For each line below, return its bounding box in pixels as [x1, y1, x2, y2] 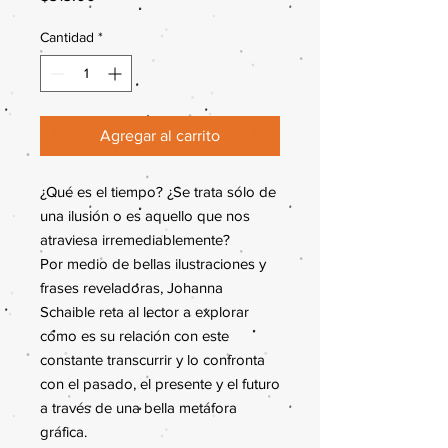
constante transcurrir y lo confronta [40, 351, 265, 368]
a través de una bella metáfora [40, 399, 237, 416]
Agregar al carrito [100, 127, 220, 144]
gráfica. [40, 423, 87, 440]
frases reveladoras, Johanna [40, 279, 223, 296]
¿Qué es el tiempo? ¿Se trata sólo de [40, 183, 276, 200]
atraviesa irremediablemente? [40, 231, 230, 248]
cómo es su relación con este [40, 327, 229, 344]
